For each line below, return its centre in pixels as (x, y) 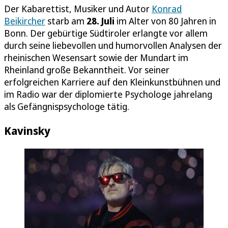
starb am (66, 21)
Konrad (167, 8)
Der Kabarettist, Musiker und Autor (78, 8)
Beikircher (25, 21)
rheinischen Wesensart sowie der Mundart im (96, 57)
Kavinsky (27, 130)
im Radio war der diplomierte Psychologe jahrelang (108, 94)
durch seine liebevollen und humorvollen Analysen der (113, 45)
